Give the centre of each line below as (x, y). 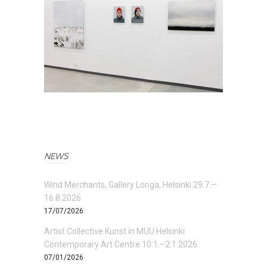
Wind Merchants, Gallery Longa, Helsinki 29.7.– (130, 185)
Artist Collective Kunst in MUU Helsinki (114, 231)
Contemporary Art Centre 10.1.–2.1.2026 (121, 244)
